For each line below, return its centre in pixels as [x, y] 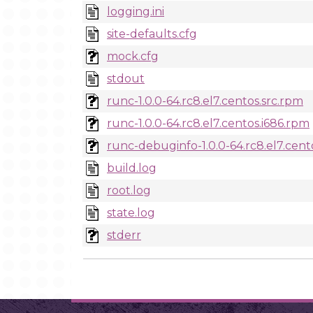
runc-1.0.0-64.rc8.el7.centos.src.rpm [205, 101]
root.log [129, 190]
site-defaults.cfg [152, 34]
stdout [126, 79]
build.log [132, 168]
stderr [124, 235]
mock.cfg [133, 56]
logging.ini [136, 12]
